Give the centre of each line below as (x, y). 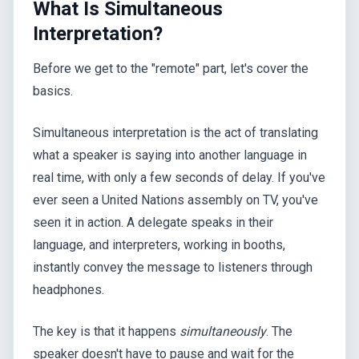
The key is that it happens (106, 332)
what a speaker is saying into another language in (170, 155)
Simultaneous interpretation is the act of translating (175, 133)
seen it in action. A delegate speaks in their (153, 223)
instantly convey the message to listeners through (173, 268)
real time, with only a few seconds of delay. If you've (179, 178)
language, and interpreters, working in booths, (159, 245)
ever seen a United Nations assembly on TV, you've (175, 200)
